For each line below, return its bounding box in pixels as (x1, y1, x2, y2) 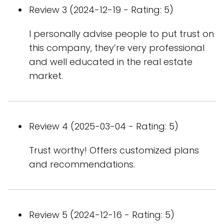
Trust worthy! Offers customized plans (29, 144, 199, 156)
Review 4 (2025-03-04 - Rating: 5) (29, 120, 178, 132)
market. (29, 69, 63, 82)
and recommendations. (29, 158, 135, 170)
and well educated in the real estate (29, 55, 192, 68)
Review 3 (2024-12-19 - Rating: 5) (29, 3, 173, 16)
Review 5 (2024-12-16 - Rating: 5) (29, 208, 174, 221)
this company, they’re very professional (29, 41, 204, 54)
